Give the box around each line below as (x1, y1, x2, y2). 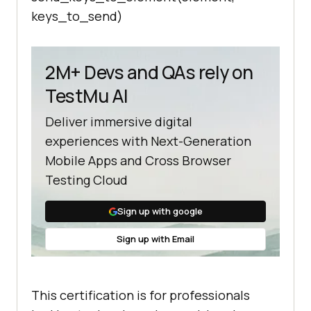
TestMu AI (45, 83, 128, 109)
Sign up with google (117, 205, 203, 218)
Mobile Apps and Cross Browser (45, 152, 231, 169)
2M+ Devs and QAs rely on (45, 60, 253, 85)
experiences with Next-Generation (45, 133, 251, 150)
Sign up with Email (117, 233, 194, 246)
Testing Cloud (45, 171, 128, 189)
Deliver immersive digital (45, 113, 192, 131)
